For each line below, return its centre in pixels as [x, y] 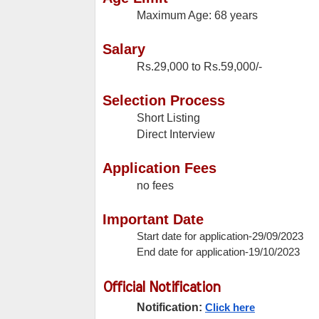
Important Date [153, 220]
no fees [155, 186]
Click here [230, 308]
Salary [124, 49]
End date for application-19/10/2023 [218, 252]
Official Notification [161, 288]
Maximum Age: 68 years [197, 16]
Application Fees [159, 168]
